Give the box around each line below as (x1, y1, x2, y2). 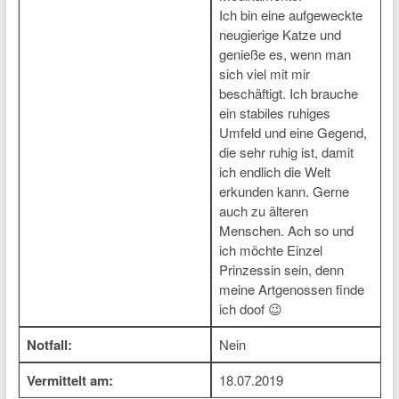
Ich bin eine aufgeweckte (218, 5, 362, 24)
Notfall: (26, 335, 72, 354)
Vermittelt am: (26, 370, 113, 390)
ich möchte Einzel (218, 240, 322, 259)
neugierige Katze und (218, 25, 341, 44)
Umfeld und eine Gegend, (218, 123, 367, 142)
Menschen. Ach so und (218, 221, 354, 240)
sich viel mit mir (218, 64, 310, 83)
